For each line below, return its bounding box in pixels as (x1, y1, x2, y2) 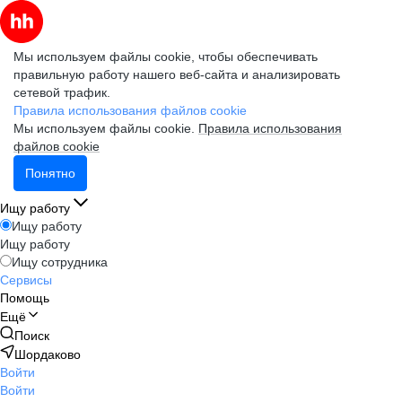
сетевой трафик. (13, 85, 110, 100)
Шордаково (14, 347, 81, 362)
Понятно (25, 166, 75, 180)
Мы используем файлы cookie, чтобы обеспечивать (13, 49, 318, 64)
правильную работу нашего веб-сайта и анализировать (13, 67, 340, 82)
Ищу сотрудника (12, 255, 108, 269)
